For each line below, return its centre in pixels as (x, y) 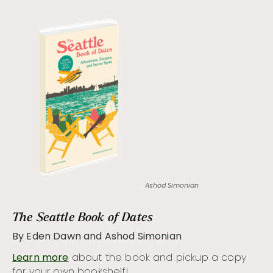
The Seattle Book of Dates (83, 217)
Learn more (41, 258)
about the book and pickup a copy (157, 258)
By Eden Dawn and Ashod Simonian (97, 237)
